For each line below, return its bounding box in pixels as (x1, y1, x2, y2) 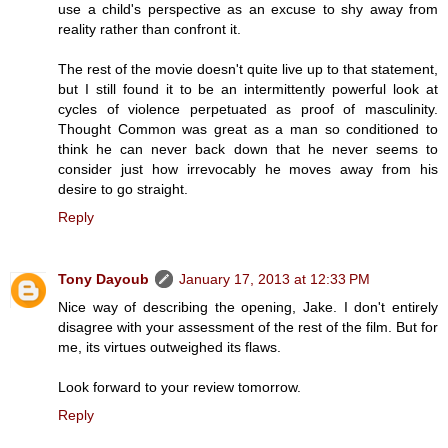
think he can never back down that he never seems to (58, 141, 438, 158)
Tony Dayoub (58, 271, 149, 288)
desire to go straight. (58, 181, 188, 198)
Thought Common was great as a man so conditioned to (58, 121, 438, 138)
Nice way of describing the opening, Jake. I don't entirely (58, 299, 438, 316)
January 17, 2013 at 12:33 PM (179, 271, 370, 288)
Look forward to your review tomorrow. (58, 379, 301, 396)
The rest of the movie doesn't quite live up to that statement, (58, 61, 438, 78)
